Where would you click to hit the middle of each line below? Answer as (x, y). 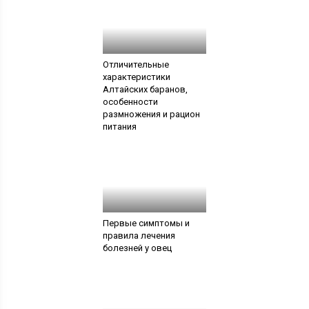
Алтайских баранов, (145, 89)
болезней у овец (137, 248)
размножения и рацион (151, 114)
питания (120, 126)
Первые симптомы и (146, 223)
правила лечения (139, 235)
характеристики (136, 77)
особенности (130, 101)
